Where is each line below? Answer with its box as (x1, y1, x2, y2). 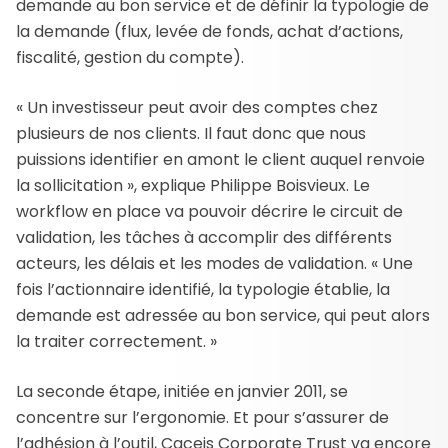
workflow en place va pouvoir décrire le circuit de (16, 199, 403, 223)
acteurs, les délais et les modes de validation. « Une (16, 251, 413, 275)
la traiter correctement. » (16, 329, 217, 353)
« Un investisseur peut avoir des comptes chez (16, 95, 378, 119)
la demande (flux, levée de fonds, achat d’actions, (16, 19, 403, 43)
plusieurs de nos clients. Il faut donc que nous (16, 121, 366, 145)
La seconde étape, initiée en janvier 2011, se (16, 379, 348, 403)
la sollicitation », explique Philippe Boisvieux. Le (16, 173, 370, 197)
